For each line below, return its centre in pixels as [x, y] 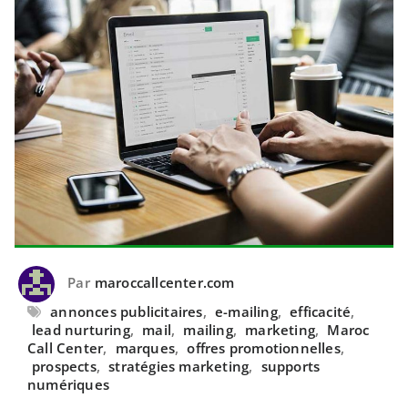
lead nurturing [81, 330]
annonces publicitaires [127, 311]
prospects [64, 366]
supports [291, 366]
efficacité [321, 311]
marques [145, 348]
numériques [68, 384]
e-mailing [246, 311]
